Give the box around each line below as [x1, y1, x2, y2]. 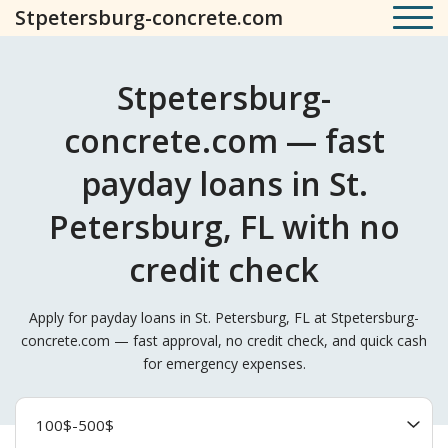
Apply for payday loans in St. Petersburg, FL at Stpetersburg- [29, 308, 419, 327]
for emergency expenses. [142, 354, 306, 373]
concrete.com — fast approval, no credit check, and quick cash [21, 331, 427, 350]
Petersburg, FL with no [48, 205, 400, 248]
